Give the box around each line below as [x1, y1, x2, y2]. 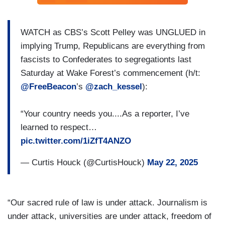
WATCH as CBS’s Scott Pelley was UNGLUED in [21, 27, 205, 37]
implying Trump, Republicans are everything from [21, 41, 205, 51]
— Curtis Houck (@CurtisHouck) [21, 157, 147, 167]
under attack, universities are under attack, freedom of [8, 211, 211, 221]
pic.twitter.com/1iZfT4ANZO [21, 136, 131, 146]
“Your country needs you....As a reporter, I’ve [21, 108, 189, 119]
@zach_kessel [85, 81, 142, 91]
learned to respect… [21, 122, 97, 132]
